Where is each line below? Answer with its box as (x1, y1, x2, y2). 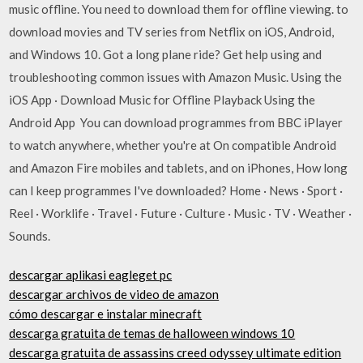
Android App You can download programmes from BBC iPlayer (9, 114, 344, 130)
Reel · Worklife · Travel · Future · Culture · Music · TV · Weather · (9, 205, 352, 220)
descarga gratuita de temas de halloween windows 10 (9, 326, 296, 340)
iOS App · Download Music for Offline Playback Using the (9, 92, 316, 107)
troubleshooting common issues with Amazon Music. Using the (9, 69, 343, 84)
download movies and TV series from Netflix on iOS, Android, (9, 23, 335, 39)
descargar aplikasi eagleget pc (9, 267, 173, 282)
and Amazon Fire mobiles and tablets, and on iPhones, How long (9, 160, 348, 175)
